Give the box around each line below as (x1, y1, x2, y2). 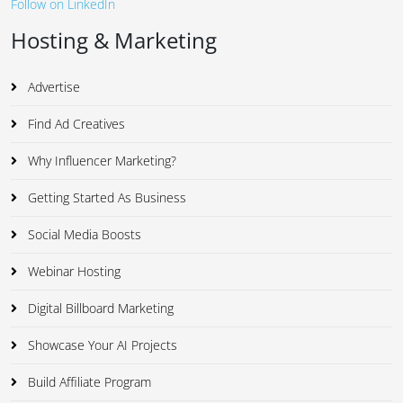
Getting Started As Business (24, 189, 186, 207)
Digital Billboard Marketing (24, 300, 174, 318)
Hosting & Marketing (11, 25, 217, 56)
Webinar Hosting (24, 263, 121, 281)
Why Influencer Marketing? (24, 152, 176, 170)
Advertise (24, 78, 80, 96)
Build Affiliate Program (24, 373, 151, 391)
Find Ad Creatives (24, 115, 125, 133)
